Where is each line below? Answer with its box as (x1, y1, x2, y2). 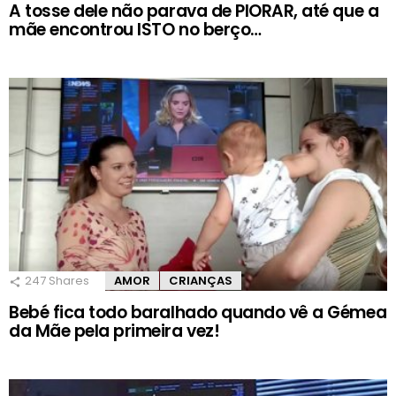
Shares (46, 272, 89, 290)
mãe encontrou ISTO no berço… (9, 17, 262, 42)
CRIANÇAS (169, 272, 232, 290)
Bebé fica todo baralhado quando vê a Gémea (9, 301, 387, 325)
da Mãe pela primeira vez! (9, 319, 220, 344)
